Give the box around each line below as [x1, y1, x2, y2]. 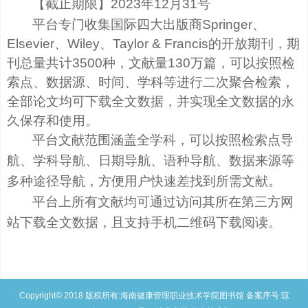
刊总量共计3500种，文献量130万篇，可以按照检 [6, 56, 295, 71]
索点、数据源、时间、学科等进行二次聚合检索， [6, 75, 294, 90]
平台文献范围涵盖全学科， [32, 133, 189, 148]
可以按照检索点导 [188, 133, 294, 148]
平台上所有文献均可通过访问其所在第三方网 [32, 195, 294, 210]
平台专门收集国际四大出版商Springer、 [32, 17, 265, 32]
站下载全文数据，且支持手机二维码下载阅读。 [6, 215, 281, 230]
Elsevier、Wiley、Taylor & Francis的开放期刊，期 [6, 36, 300, 52]
